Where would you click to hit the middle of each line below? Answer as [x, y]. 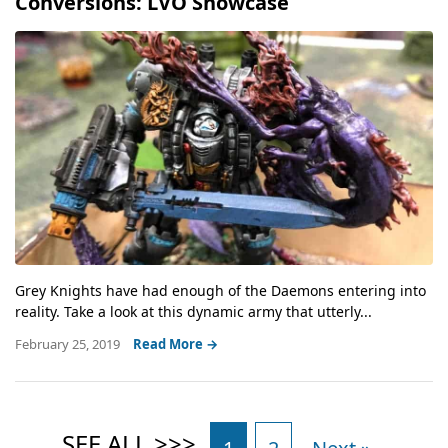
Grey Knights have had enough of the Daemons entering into [220, 290]
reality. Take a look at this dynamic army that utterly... [193, 311]
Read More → [175, 343]
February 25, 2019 [69, 343]
